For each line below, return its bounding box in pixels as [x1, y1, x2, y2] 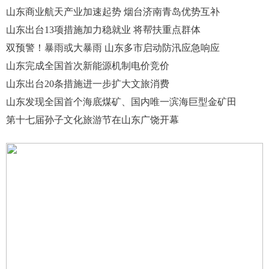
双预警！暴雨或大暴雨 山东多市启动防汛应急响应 [6, 42, 220, 53]
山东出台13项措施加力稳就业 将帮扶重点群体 [6, 24, 201, 35]
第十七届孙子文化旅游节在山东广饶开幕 [6, 114, 179, 125]
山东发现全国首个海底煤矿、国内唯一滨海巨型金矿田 [6, 96, 237, 107]
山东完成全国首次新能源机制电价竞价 [6, 60, 169, 71]
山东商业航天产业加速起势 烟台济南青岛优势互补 [6, 6, 220, 17]
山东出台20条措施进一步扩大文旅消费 [6, 78, 169, 89]
